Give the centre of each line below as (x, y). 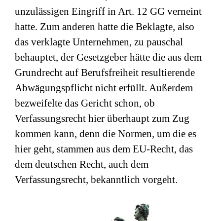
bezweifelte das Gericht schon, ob (85, 103)
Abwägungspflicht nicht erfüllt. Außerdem (104, 88)
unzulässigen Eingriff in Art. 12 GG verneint (108, 11)
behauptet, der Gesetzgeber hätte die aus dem (108, 57)
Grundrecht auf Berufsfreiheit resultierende (105, 73)
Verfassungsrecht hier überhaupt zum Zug (102, 118)
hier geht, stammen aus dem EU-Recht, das (104, 149)
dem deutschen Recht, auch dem (82, 164)
